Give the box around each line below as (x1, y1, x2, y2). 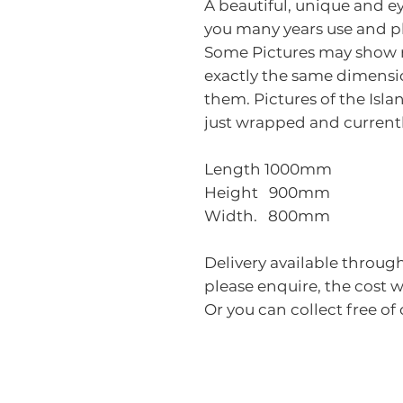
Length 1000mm (204, 160, 332, 178)
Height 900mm (204, 184, 330, 201)
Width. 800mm (204, 207, 330, 225)
